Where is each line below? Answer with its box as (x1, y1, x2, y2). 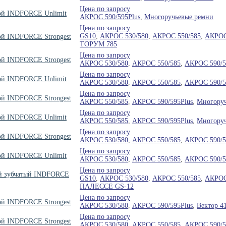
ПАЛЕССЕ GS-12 (80, 182, 134, 190)
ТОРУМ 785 (80, 40, 117, 48)
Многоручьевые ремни (144, 13, 213, 21)
